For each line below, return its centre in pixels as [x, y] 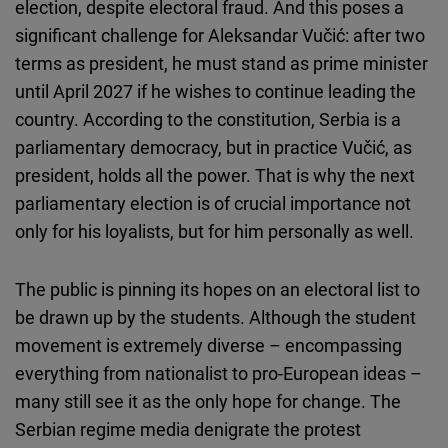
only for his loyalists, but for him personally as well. [214, 231]
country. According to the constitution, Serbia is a [208, 119]
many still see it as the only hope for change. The [208, 401]
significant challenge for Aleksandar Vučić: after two [220, 35]
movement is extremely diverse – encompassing [208, 345]
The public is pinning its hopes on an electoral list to [217, 289]
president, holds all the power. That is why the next [215, 175]
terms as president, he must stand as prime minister [221, 63]
